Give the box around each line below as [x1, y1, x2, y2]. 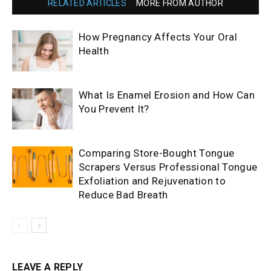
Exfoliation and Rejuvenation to [79, 174, 226, 187]
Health [79, 44, 109, 57]
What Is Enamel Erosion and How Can [79, 88, 255, 101]
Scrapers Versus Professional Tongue [79, 160, 258, 173]
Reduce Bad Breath [79, 188, 168, 201]
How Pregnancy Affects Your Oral [79, 30, 237, 43]
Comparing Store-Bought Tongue [79, 146, 235, 159]
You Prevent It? [79, 102, 149, 115]
